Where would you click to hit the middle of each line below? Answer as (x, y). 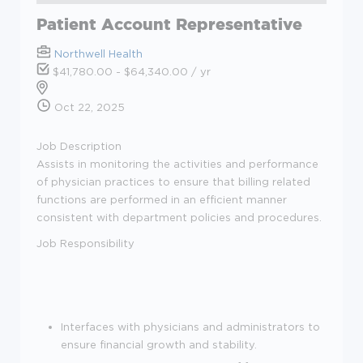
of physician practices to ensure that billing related (173, 181)
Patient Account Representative (169, 24)
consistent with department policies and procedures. (179, 217)
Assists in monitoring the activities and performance (177, 164)
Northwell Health (98, 53)
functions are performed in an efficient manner (162, 199)
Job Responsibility (85, 243)
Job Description (79, 146)
